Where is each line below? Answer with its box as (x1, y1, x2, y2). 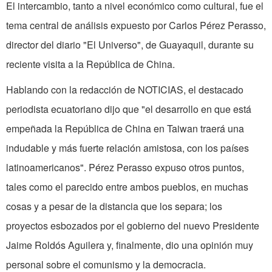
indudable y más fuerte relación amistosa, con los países (6, 141, 249, 155)
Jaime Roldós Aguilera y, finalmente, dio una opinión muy (6, 238, 253, 253)
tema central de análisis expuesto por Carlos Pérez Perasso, (6, 18, 266, 33)
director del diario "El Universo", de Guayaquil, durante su (6, 38, 254, 52)
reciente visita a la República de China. (6, 57, 175, 72)
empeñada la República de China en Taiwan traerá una (6, 121, 244, 136)
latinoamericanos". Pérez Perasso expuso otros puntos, (6, 160, 244, 175)
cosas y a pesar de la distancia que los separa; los (6, 199, 222, 214)
